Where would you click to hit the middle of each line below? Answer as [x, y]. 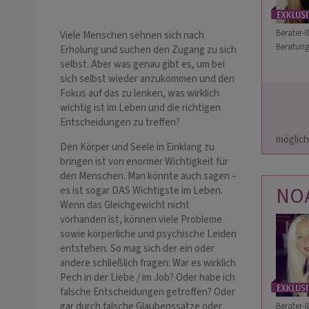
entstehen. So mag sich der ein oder [137, 249]
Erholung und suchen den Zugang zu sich [148, 50]
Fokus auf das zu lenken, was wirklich [140, 94]
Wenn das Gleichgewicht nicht [125, 206]
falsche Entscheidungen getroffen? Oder [148, 292]
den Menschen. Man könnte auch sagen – [148, 177]
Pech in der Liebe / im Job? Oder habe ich [148, 278]
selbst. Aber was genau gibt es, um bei [142, 65]
